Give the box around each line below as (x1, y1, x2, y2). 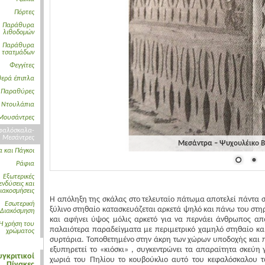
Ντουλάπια (1, 101, 34, 108)
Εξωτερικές (3, 173, 34, 180)
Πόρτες (14, 9, 34, 16)
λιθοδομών (3, 29, 34, 36)
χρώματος (6, 228, 34, 235)
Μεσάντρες (2, 134, 34, 141)
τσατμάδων (2, 49, 34, 56)
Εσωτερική (5, 201, 34, 208)
